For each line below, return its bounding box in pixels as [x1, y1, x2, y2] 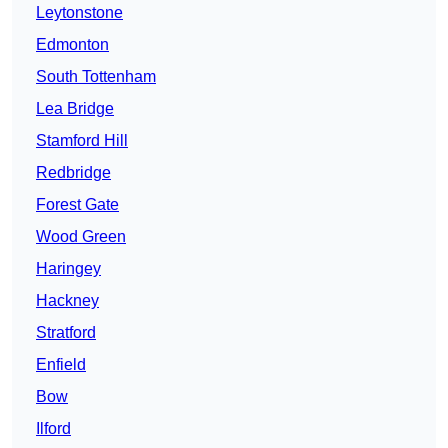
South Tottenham [36, 68, 156, 86]
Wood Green [36, 228, 126, 246]
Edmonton [36, 36, 109, 54]
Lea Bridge [36, 100, 114, 118]
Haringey [36, 260, 101, 278]
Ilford [36, 420, 71, 438]
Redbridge [36, 164, 111, 182]
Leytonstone [36, 4, 123, 22]
